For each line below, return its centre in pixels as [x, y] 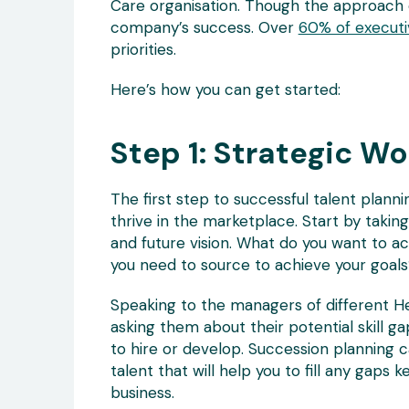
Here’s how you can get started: [225, 89]
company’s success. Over [204, 27]
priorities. [143, 49]
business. [142, 392]
